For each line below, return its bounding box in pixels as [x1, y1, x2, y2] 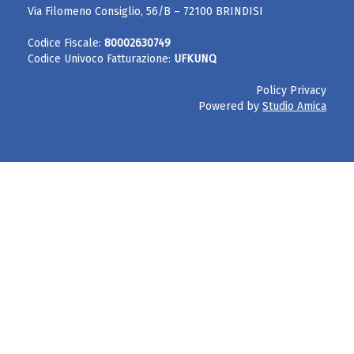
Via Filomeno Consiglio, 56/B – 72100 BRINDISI [28, 5, 263, 18]
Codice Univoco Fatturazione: [28, 52, 174, 66]
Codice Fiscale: [28, 36, 104, 50]
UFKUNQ [174, 52, 217, 66]
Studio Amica [262, 100, 326, 113]
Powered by [198, 100, 262, 113]
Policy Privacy [256, 84, 326, 97]
